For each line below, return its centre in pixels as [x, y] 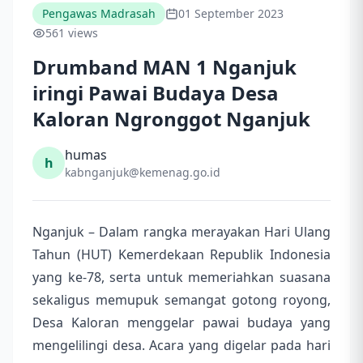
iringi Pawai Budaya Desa [156, 93]
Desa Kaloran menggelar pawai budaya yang [181, 323]
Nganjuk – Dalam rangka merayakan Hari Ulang [181, 232]
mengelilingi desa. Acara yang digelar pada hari [181, 346]
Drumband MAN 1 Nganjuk [164, 67]
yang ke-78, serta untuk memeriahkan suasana [181, 278]
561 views [72, 33]
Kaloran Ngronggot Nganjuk [171, 119]
